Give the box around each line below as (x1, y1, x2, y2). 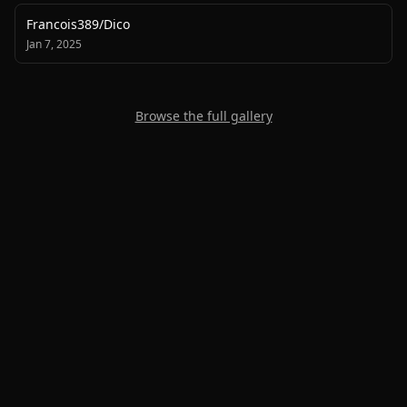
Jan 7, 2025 (26, 36, 82, 52)
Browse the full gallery (134, 107, 273, 124)
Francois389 (26, 15, 99, 33)
